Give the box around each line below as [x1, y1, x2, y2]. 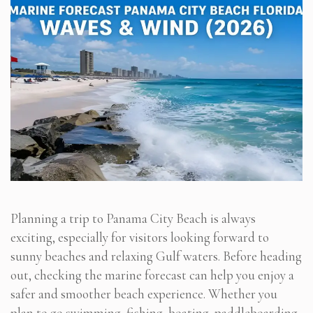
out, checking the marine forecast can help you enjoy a [10, 266, 294, 283]
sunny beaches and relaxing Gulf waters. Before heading [10, 247, 302, 264]
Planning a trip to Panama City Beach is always [10, 210, 256, 226]
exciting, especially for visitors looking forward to [10, 228, 269, 245]
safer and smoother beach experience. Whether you [10, 285, 277, 302]
